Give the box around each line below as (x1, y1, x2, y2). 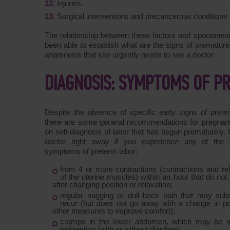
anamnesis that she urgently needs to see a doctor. (45, 50, 215, 60)
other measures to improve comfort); (52, 206, 175, 216)
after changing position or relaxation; (52, 180, 172, 189)
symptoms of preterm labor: (45, 147, 138, 156)
